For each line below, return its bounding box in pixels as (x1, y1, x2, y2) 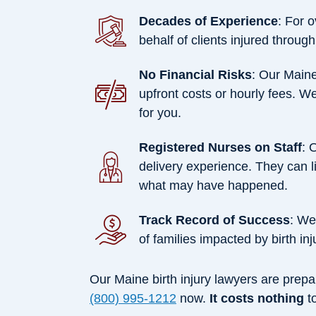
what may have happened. (139, 178, 288, 193)
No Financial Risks (139, 68, 252, 83)
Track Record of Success (139, 213, 290, 228)
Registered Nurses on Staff (139, 140, 302, 155)
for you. (139, 106, 181, 121)
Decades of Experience (139, 14, 278, 29)
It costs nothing (209, 291, 304, 306)
